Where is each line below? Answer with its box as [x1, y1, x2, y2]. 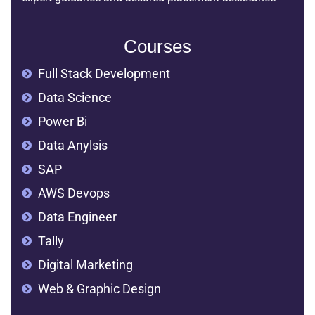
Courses [124, 37, 191, 57]
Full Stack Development [37, 66, 170, 82]
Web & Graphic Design [37, 281, 161, 297]
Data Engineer [37, 210, 117, 225]
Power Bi [37, 114, 87, 129]
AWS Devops [37, 186, 110, 201]
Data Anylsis [37, 138, 108, 153]
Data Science [37, 90, 112, 105]
